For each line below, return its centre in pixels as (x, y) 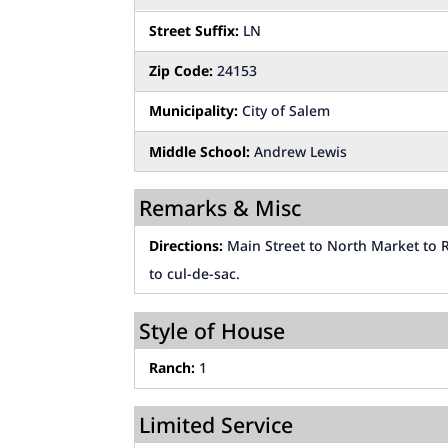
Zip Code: (181, 71)
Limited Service (216, 424)
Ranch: (172, 368)
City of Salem (284, 111)
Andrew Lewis (299, 151)
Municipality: (194, 111)
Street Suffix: (194, 31)
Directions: (186, 245)
